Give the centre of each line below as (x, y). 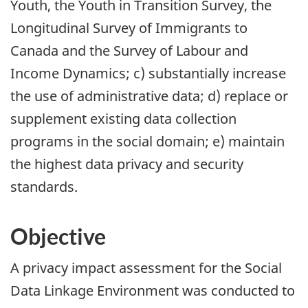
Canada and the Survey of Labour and (129, 51)
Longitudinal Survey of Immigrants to (129, 28)
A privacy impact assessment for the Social (146, 267)
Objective (58, 236)
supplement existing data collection (123, 119)
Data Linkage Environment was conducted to (153, 290)
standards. (44, 187)
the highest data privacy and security (127, 164)
